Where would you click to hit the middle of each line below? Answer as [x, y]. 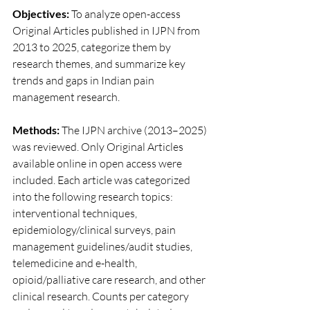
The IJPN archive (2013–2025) [134, 130]
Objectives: [41, 13]
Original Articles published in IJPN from [107, 30]
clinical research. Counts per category [102, 296]
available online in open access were [98, 163]
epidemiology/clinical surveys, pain [95, 230]
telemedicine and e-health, [76, 263]
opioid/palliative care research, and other [110, 280]
